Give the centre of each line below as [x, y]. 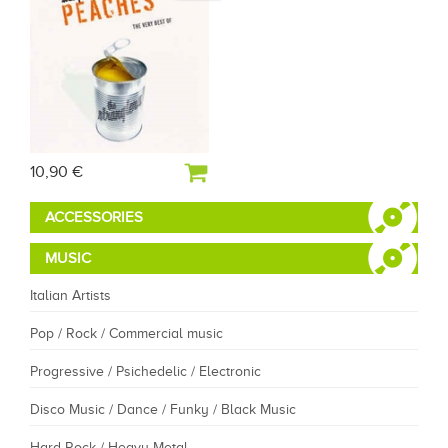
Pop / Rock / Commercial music [126, 334]
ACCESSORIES [94, 217]
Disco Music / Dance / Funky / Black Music [163, 410]
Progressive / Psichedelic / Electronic [145, 372]
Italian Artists [70, 296]
